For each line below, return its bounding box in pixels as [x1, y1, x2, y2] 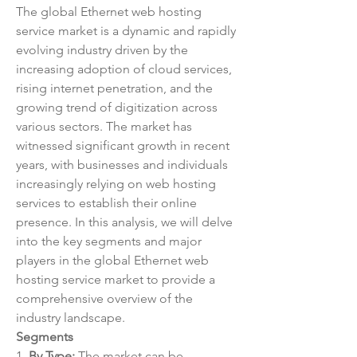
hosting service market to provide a [16, 272, 215, 287]
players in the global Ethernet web [16, 253, 209, 268]
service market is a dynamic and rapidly [16, 23, 236, 38]
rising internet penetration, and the [16, 80, 213, 96]
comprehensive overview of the [16, 291, 193, 306]
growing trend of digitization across [16, 100, 218, 115]
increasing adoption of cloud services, [16, 61, 232, 76]
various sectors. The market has [16, 119, 192, 134]
